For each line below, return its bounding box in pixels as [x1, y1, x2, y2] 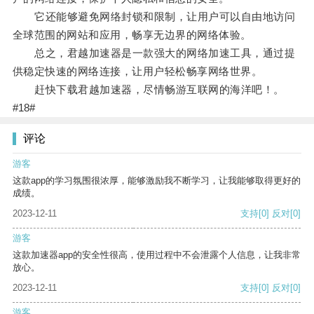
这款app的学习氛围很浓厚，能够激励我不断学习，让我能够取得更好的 [13, 175, 301, 186]
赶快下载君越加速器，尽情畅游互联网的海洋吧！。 [12, 83, 285, 96]
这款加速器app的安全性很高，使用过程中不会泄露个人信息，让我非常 [13, 250, 301, 261]
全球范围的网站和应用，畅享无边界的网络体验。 [12, 29, 252, 41]
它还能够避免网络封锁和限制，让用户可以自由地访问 [12, 11, 296, 23]
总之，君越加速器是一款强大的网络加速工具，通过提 [12, 47, 296, 60]
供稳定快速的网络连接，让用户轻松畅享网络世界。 [12, 65, 263, 78]
